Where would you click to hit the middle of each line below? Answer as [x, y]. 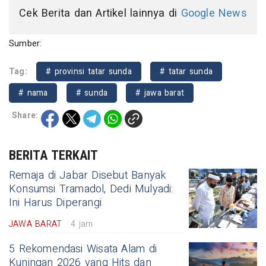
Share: [25, 116]
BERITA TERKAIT [54, 156]
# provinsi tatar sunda [89, 72]
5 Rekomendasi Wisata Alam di [83, 249]
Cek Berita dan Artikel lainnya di [100, 14]
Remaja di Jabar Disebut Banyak [88, 176]
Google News [214, 14]
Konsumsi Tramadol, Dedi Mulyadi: [91, 189]
